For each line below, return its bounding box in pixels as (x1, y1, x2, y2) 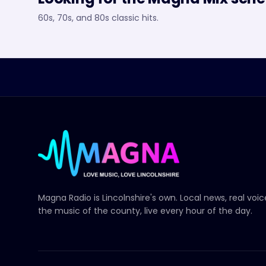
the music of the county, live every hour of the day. (38, 205, 252, 217)
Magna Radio (38, 192, 91, 204)
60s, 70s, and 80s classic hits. (38, 12, 159, 24)
